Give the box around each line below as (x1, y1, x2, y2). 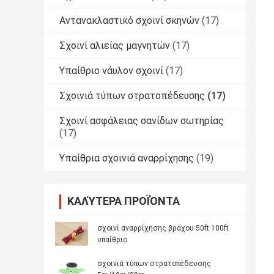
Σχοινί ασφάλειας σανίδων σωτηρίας (59, 115, 224, 127)
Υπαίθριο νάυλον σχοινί (59, 65, 163, 77)
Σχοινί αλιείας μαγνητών (59, 40, 170, 52)
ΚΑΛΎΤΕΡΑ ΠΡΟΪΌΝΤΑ (67, 194, 180, 208)
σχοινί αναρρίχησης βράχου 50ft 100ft (97, 224, 229, 233)
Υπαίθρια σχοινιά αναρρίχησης (59, 152, 194, 165)
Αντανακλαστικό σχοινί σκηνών (59, 15, 199, 27)
